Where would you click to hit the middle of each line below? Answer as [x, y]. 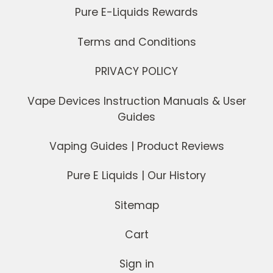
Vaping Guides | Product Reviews [136, 146]
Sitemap [136, 205]
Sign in [136, 264]
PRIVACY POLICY [136, 72]
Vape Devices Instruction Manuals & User [136, 101]
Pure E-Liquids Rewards [136, 12]
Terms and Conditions [136, 42]
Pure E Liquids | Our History [136, 176]
